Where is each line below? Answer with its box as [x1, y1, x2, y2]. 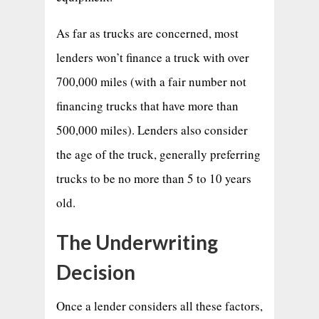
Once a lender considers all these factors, [56, 297, 263, 314]
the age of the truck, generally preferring [56, 145, 261, 162]
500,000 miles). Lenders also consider [56, 121, 248, 138]
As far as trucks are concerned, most [56, 24, 239, 41]
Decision [56, 259, 135, 284]
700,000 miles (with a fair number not [56, 73, 246, 90]
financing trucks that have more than [56, 97, 239, 114]
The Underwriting [56, 229, 218, 254]
